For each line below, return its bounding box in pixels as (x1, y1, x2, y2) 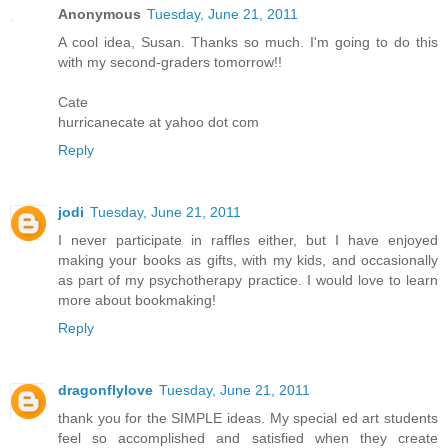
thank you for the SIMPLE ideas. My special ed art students (58, 410, 438, 427)
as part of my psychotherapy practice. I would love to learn (58, 272, 438, 289)
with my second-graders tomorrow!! (58, 54, 282, 71)
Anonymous (58, 6, 141, 23)
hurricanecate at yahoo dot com (58, 114, 259, 131)
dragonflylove (58, 382, 153, 399)
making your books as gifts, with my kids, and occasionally (58, 252, 438, 269)
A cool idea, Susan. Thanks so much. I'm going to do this (58, 34, 438, 51)
